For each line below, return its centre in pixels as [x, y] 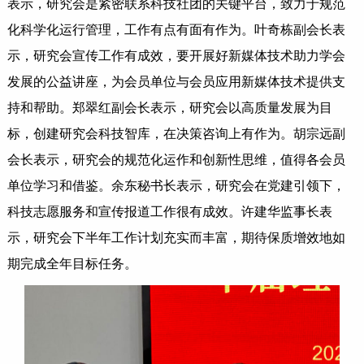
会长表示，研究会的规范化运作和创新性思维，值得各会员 [176, 160]
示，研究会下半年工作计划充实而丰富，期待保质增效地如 [176, 238]
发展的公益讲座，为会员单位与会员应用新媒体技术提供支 [176, 82]
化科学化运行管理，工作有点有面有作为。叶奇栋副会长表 [176, 30]
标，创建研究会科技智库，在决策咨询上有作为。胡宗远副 [176, 134]
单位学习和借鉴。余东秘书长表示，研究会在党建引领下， [176, 186]
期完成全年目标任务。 [72, 264]
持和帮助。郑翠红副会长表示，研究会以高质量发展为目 [169, 108]
